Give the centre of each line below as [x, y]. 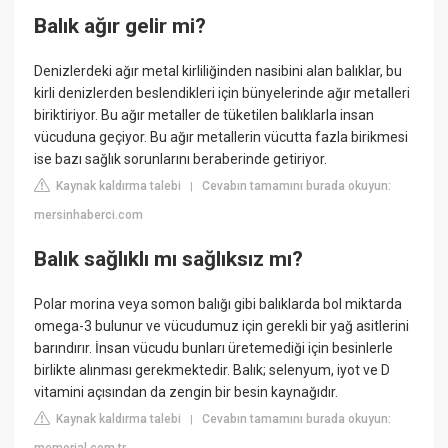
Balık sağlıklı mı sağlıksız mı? [169, 258]
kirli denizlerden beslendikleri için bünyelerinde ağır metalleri [222, 93]
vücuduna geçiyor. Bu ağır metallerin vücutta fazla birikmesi [221, 137]
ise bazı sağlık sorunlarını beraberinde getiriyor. [181, 159]
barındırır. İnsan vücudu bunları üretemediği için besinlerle [214, 348]
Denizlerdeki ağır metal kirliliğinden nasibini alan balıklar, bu [218, 71]
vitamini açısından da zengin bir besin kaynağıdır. [186, 392]
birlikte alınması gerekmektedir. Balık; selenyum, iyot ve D [212, 370]
